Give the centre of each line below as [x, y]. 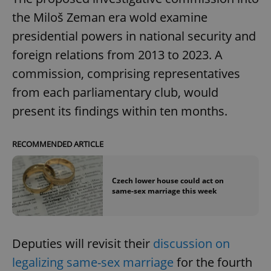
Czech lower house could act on [168, 180]
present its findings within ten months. [120, 111]
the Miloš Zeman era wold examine [110, 17]
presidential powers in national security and [134, 36]
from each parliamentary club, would [115, 92]
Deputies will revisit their [83, 244]
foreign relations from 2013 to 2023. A [117, 54]
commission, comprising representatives [126, 73]
